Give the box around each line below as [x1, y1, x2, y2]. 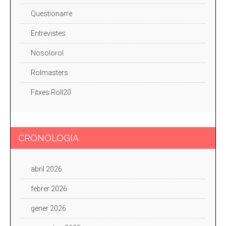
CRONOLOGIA [18, 132, 79, 143]
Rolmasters [31, 68, 68, 77]
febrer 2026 [31, 184, 67, 193]
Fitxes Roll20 [31, 88, 71, 96]
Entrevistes [31, 29, 66, 37]
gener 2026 [31, 204, 66, 212]
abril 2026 [31, 164, 62, 173]
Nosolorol [31, 48, 64, 57]
